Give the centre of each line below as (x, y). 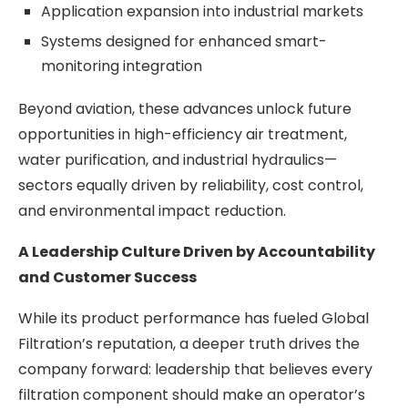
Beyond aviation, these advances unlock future (185, 108)
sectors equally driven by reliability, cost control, (191, 185)
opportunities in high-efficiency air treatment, (183, 134)
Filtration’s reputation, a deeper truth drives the (189, 343)
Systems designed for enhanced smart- (184, 41)
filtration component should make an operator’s (192, 394)
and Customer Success (107, 277)
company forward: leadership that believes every (195, 369)
